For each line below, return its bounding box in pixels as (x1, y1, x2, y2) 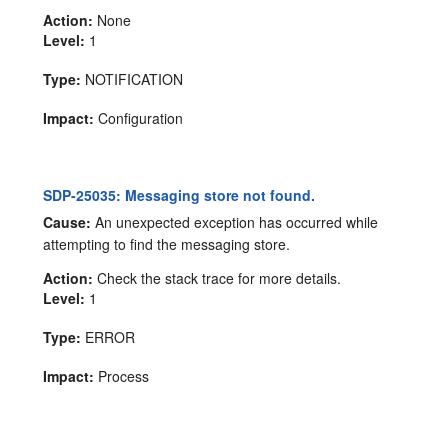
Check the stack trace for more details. (93, 267, 342, 288)
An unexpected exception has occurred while (91, 211, 379, 232)
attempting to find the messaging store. (43, 233, 291, 254)
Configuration (94, 108, 184, 129)
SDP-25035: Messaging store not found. (43, 185, 316, 206)
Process (94, 365, 150, 386)
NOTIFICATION (81, 69, 184, 90)
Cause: (43, 211, 92, 232)
